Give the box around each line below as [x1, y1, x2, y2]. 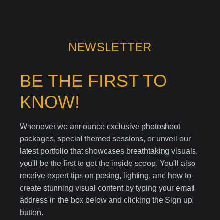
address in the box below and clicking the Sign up [20, 196, 192, 205]
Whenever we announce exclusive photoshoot [20, 122, 180, 131]
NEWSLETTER [68, 40, 152, 54]
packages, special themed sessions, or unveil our [20, 135, 191, 143]
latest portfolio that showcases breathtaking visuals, [20, 147, 198, 156]
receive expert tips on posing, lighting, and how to [20, 171, 191, 180]
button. [20, 208, 43, 217]
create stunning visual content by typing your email [20, 184, 195, 192]
